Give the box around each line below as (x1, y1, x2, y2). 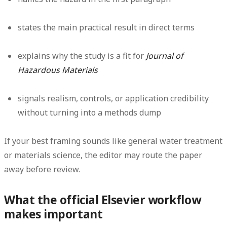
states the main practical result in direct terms (18, 22, 195, 33)
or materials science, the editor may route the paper (4, 149, 202, 161)
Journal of (146, 50, 184, 62)
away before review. (4, 164, 80, 175)
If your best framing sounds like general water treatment (4, 135, 222, 147)
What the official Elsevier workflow (4, 192, 201, 208)
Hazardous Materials (18, 64, 98, 76)
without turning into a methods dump (18, 107, 162, 119)
